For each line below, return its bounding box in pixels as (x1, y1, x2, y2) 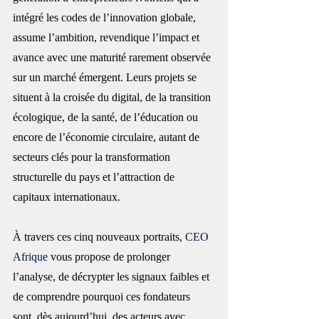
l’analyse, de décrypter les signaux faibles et (13, 271, 212, 283)
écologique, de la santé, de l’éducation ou (13, 111, 201, 123)
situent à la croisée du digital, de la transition (13, 91, 214, 103)
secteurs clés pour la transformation (13, 151, 173, 163)
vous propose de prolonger (48, 251, 173, 263)
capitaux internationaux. (13, 191, 120, 203)
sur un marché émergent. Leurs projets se (13, 71, 199, 83)
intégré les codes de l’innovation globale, (13, 11, 199, 23)
